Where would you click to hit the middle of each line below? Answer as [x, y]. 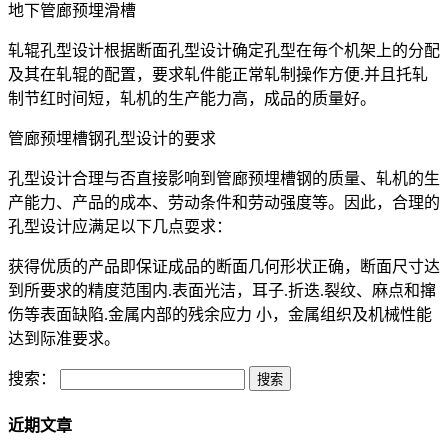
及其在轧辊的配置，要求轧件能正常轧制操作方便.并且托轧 [218, 74]
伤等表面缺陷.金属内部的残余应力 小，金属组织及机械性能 [220, 314]
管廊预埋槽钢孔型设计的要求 [112, 138]
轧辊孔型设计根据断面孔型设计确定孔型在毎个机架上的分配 [224, 50]
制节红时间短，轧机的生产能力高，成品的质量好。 [192, 98]
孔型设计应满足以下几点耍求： [120, 226]
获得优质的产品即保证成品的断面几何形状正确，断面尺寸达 [224, 266]
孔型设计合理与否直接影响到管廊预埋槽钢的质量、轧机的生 [224, 178]
